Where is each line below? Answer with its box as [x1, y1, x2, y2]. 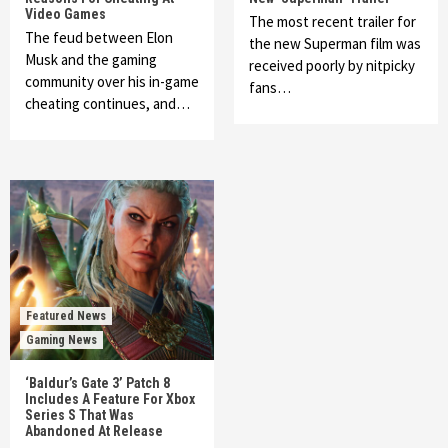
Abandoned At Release [25, 423, 163, 439]
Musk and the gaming [25, 50, 157, 69]
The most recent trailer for [249, 12, 416, 31]
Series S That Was [25, 407, 134, 423]
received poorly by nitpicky [249, 56, 415, 75]
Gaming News [26, 333, 97, 347]
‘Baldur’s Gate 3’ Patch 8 [25, 375, 170, 391]
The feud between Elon [25, 28, 173, 47]
